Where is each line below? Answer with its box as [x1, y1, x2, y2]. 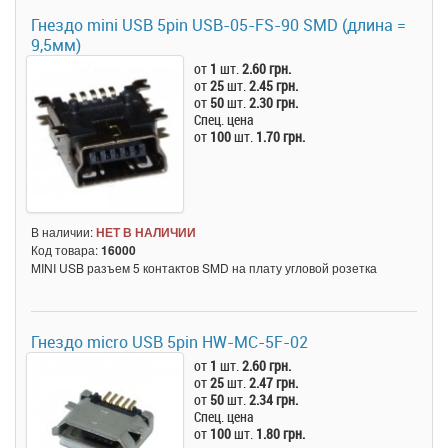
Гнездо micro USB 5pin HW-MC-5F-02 [31, 330, 308, 353]
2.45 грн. [249, 75, 299, 95]
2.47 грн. [249, 372, 299, 392]
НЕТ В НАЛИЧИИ [96, 222, 196, 241]
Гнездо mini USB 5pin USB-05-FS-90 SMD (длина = [31, 13, 406, 36]
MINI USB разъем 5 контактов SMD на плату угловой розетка [31, 258, 377, 276]
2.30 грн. [249, 92, 299, 112]
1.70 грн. [256, 126, 306, 146]
